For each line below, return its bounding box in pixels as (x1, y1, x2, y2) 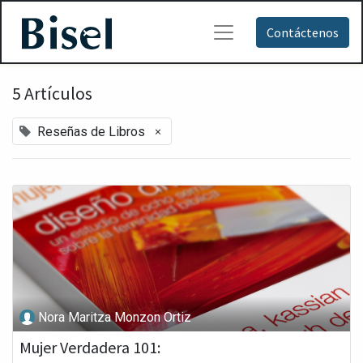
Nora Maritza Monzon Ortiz (38, 309, 192, 325)
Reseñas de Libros (37, 124, 145, 139)
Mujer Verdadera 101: (19, 337, 160, 358)
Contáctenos (266, 23, 339, 41)
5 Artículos (12, 83, 92, 105)
